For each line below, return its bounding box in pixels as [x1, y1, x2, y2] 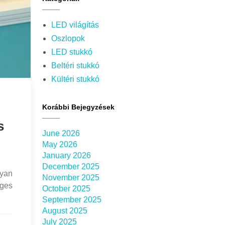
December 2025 [42, 162, 99, 171]
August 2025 [42, 206, 87, 215]
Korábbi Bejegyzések [42, 103, 115, 111]
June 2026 [42, 129, 80, 138]
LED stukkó [51, 48, 92, 56]
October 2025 [42, 184, 90, 193]
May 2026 [42, 140, 77, 149]
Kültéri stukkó [51, 75, 99, 83]
